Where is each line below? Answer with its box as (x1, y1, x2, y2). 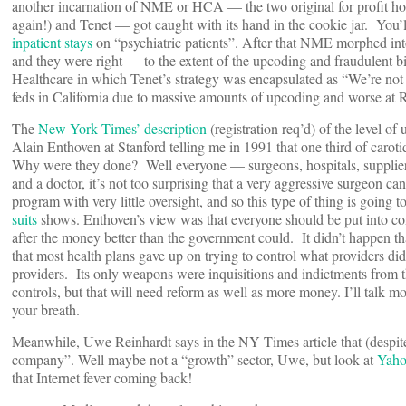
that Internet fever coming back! (12, 368, 192, 388)
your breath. (12, 300, 80, 320)
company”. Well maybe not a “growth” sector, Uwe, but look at (12, 350, 377, 370)
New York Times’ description (38, 119, 207, 139)
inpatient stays (12, 33, 96, 53)
